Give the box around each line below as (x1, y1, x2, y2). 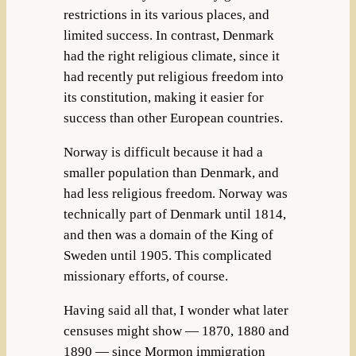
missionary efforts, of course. (63, 269, 228, 284)
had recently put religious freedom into (63, 69, 284, 85)
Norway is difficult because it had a (63, 145, 263, 161)
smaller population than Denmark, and (63, 165, 279, 181)
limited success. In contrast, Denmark (63, 28, 274, 44)
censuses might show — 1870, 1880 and (63, 323, 289, 339)
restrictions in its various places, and (63, 7, 269, 23)
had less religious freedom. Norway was (63, 186, 288, 202)
